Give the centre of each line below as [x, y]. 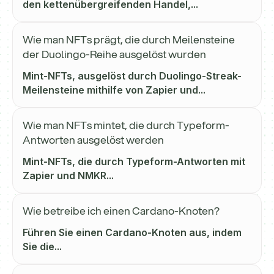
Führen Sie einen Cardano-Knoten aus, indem [132, 232]
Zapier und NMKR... [68, 176]
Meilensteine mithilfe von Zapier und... [114, 90]
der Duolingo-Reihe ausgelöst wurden [114, 54]
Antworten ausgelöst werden [93, 140]
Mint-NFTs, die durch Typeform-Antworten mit [134, 161]
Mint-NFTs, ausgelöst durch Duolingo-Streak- [132, 76]
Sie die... [42, 246]
